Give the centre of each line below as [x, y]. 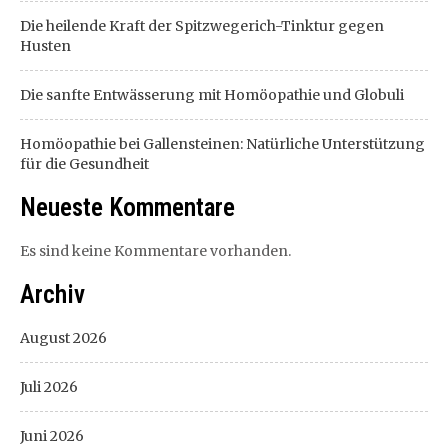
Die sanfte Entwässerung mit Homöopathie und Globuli [212, 95]
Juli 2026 [49, 387]
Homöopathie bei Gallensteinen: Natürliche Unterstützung [222, 144]
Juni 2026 [52, 436]
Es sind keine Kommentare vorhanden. [155, 251]
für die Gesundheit [84, 164]
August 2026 [63, 338]
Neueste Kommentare [127, 207]
